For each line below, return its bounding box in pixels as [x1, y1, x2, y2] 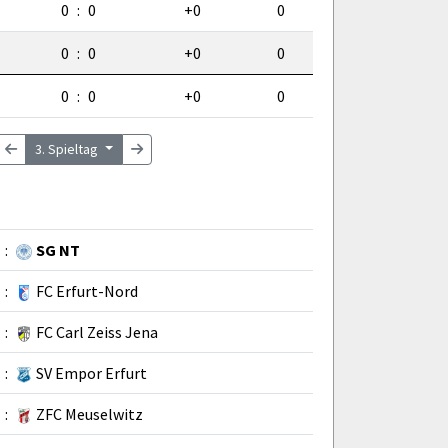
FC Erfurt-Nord [36, 280, 138, 301]
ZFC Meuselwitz [36, 403, 143, 424]
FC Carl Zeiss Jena [36, 321, 158, 342]
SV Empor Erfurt [36, 362, 147, 383]
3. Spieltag [35, 139, 102, 158]
